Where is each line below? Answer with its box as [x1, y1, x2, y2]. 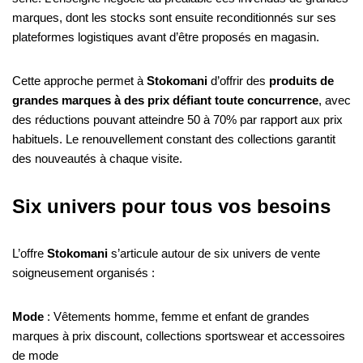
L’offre [12, 246, 47, 260]
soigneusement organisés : [12, 265, 155, 280]
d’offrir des [207, 73, 269, 88]
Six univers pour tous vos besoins [12, 194, 331, 217]
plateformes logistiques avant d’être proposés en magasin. [12, 29, 319, 44]
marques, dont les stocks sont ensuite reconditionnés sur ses [12, 10, 336, 24]
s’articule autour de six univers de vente [108, 246, 320, 260]
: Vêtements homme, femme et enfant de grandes [44, 309, 310, 323]
